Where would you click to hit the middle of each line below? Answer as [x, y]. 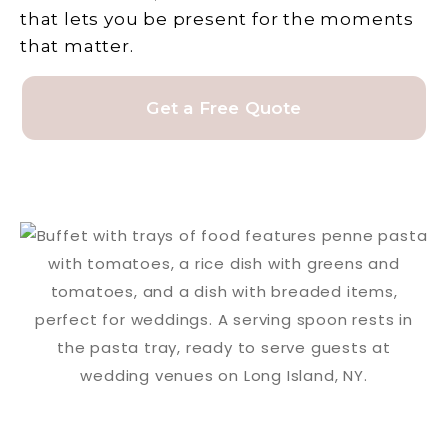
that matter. [77, 46]
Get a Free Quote [224, 108]
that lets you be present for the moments [217, 19]
